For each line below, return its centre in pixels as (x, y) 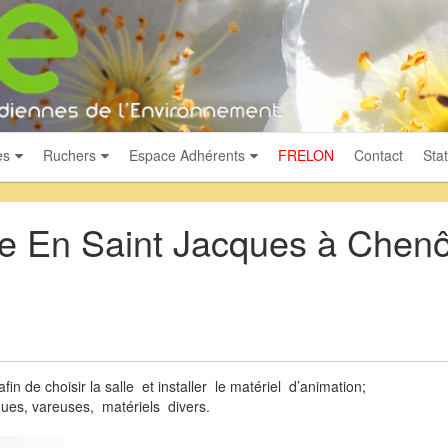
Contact (378, 155)
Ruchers (69, 155)
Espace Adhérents (186, 155)
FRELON (305, 155)
